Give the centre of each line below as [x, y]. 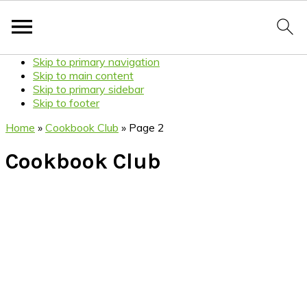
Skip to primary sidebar [88, 89]
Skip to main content [83, 75]
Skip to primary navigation [96, 62]
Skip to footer [66, 103]
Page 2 [147, 127]
